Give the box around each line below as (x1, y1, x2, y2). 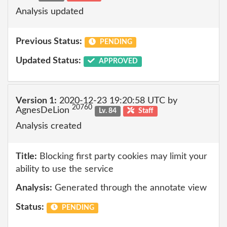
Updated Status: (16, 56, 81, 65)
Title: (16, 152, 37, 161)
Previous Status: (16, 37, 82, 46)
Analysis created (16, 122, 82, 131)
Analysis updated (16, 7, 84, 16)
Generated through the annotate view (52, 183, 207, 193)
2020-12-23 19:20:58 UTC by (57, 96, 177, 105)
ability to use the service (16, 164, 113, 174)
